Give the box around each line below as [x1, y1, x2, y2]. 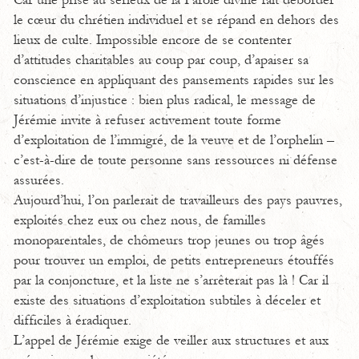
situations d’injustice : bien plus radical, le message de [14, 92, 316, 108]
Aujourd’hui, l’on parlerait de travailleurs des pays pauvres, [14, 192, 342, 208]
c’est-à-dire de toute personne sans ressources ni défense [14, 152, 337, 168]
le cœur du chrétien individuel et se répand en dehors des [14, 12, 339, 28]
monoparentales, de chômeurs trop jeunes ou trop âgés [14, 232, 325, 248]
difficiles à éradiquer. [14, 313, 131, 329]
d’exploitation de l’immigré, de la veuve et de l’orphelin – [14, 132, 334, 148]
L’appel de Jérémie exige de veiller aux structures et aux [14, 333, 329, 349]
